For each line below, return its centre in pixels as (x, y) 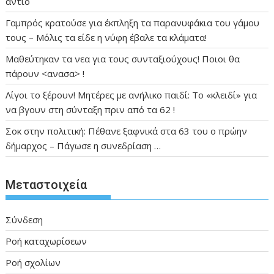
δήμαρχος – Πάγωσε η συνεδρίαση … (83, 145)
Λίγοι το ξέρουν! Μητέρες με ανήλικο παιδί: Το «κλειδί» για (131, 94)
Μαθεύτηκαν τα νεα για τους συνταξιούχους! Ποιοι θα (123, 58)
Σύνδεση (24, 220)
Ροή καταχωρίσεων (46, 241)
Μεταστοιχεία (46, 185)
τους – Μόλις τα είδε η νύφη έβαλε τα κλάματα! (106, 37)
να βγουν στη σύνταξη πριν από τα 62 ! (91, 109)
